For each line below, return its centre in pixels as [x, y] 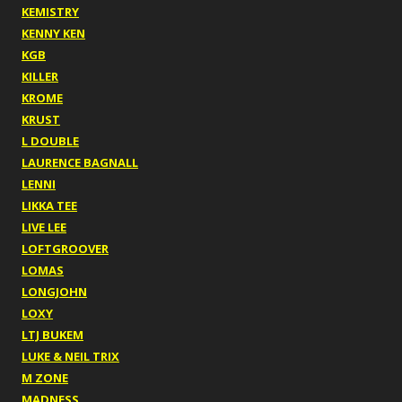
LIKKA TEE [49, 206]
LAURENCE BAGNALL [80, 163]
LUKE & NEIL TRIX [70, 357]
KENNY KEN [53, 34]
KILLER [40, 77]
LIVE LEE [44, 227]
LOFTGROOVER [65, 249]
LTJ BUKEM [52, 335]
